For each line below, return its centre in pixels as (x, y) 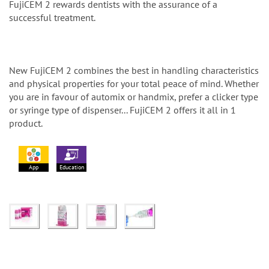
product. (26, 123)
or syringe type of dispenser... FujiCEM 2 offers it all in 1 (122, 110)
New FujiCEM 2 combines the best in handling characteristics (134, 71)
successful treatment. (52, 18)
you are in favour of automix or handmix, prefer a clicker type (134, 97)
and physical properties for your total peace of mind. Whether (134, 84)
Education (71, 168)
